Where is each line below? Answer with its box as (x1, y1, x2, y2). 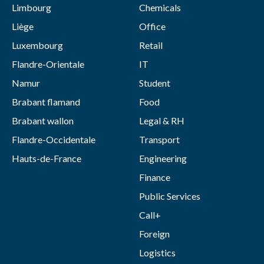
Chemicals (139, 1, 181, 13)
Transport (139, 133, 180, 145)
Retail (139, 39, 163, 51)
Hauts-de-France (12, 152, 81, 164)
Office (139, 20, 166, 32)
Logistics (139, 246, 176, 258)
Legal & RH (139, 114, 184, 126)
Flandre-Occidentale (12, 133, 95, 145)
